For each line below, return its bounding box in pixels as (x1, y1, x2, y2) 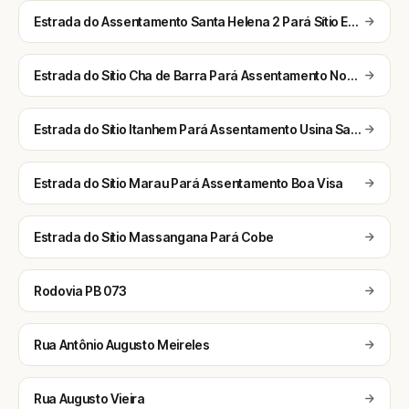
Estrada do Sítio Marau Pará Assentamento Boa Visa (34, 175, 343, 191)
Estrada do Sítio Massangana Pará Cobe (34, 229, 275, 245)
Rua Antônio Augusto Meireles (34, 337, 210, 352)
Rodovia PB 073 (34, 283, 128, 299)
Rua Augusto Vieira (34, 391, 145, 406)
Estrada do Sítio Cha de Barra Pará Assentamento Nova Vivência (346, 68, 357, 83)
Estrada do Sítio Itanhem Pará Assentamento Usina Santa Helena (351, 121, 362, 137)
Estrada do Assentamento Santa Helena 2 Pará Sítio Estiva (348, 14, 359, 29)
